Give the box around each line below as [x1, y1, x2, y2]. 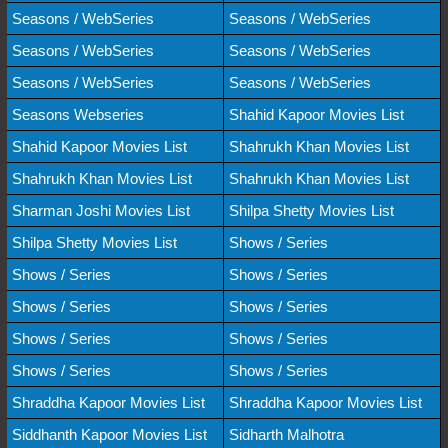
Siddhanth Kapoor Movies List [12, 425, 207, 443]
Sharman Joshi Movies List [12, 201, 190, 219]
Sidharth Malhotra [229, 425, 344, 443]
